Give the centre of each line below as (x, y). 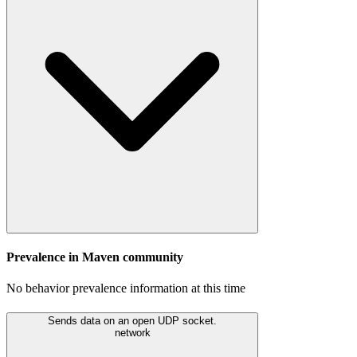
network (132, 332)
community (151, 257)
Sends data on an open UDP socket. (132, 320)
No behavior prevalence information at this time (126, 288)
